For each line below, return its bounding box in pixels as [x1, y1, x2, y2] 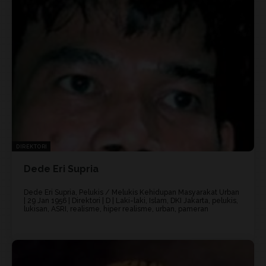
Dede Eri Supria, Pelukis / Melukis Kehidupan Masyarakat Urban [24, 188, 239, 197]
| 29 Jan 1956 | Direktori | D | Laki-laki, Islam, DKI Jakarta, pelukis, [24, 197, 238, 205]
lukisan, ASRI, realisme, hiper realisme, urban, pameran [24, 205, 208, 214]
